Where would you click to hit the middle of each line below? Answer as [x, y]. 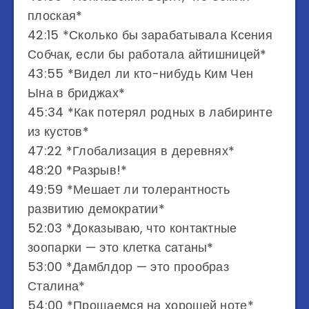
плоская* [55, 16]
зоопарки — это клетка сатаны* [121, 247]
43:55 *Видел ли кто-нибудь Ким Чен [141, 73]
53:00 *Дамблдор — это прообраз [128, 267]
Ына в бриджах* [77, 93]
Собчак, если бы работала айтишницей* [147, 54]
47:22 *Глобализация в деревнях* [131, 151]
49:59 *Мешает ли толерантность [129, 189]
